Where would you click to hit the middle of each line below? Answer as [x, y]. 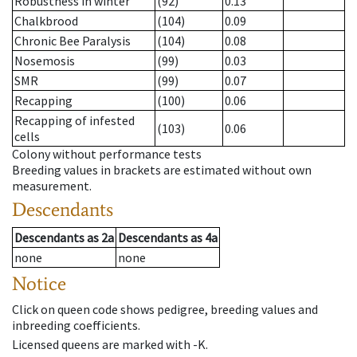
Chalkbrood [46, 21]
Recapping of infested [75, 121]
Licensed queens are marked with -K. [110, 344]
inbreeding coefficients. [76, 326]
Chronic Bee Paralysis [73, 41]
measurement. [52, 186]
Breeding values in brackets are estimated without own [162, 170]
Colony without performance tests [107, 154]
